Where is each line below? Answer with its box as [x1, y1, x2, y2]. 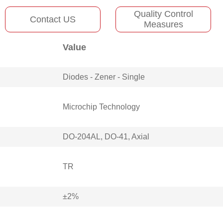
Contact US [30, 14, 76, 24]
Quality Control [133, 9, 193, 19]
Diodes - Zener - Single [63, 73, 145, 81]
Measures [143, 19, 183, 29]
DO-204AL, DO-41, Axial [63, 132, 149, 141]
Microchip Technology [63, 103, 140, 111]
